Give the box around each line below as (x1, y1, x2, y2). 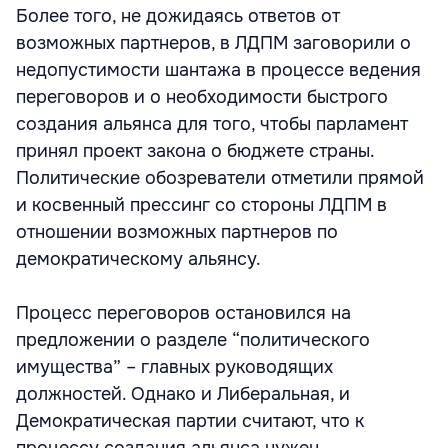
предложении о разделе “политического (16, 329, 370, 351)
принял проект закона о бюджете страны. (16, 140, 374, 162)
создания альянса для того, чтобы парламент (16, 113, 408, 135)
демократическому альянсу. (16, 248, 261, 270)
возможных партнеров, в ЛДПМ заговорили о (16, 32, 411, 54)
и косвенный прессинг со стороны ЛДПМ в (16, 194, 387, 216)
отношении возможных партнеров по (16, 221, 338, 243)
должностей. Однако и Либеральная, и (16, 383, 350, 405)
